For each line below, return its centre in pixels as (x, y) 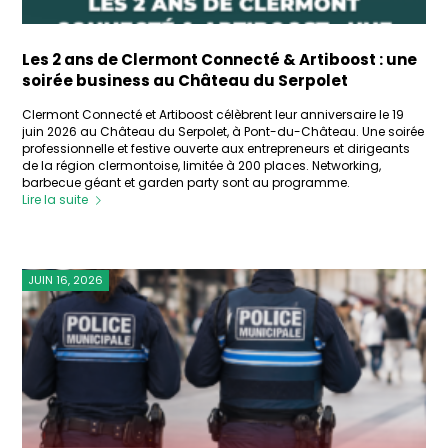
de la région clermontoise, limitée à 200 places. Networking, (202, 166)
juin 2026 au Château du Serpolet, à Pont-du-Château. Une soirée (223, 132)
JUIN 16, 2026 (66, 280)
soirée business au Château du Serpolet (185, 81)
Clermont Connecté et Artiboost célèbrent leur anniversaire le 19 (213, 115)
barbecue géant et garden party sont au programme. (186, 183)
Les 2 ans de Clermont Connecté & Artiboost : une (220, 60)
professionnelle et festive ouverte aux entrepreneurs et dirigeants (216, 149)
